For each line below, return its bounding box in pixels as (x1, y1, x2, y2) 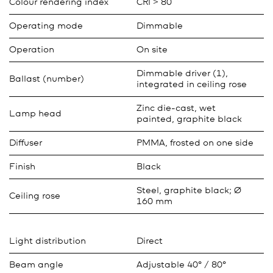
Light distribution (9, 237, 86, 246)
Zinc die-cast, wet (136, 104, 216, 113)
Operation (9, 46, 54, 54)
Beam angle (9, 261, 63, 269)
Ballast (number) (9, 75, 84, 83)
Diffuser (9, 139, 42, 147)
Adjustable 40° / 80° (136, 261, 226, 269)
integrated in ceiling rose (136, 80, 247, 89)
